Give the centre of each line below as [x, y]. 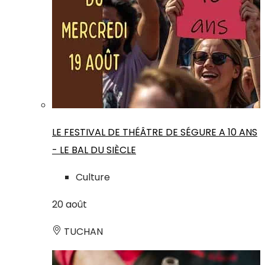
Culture [93, 177]
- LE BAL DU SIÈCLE [94, 150]
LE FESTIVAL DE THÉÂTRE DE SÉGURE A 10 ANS [155, 132]
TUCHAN [82, 232]
